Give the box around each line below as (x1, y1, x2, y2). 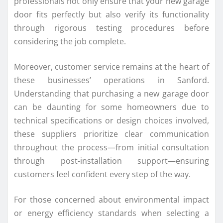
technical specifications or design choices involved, (14, 115, 209, 126)
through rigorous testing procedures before (14, 22, 209, 34)
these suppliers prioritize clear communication (14, 128, 209, 140)
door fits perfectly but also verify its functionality (14, 9, 209, 20)
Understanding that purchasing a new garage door (14, 88, 209, 100)
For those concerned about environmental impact (14, 194, 209, 206)
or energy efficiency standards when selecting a (14, 208, 209, 219)
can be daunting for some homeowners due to (14, 102, 209, 113)
